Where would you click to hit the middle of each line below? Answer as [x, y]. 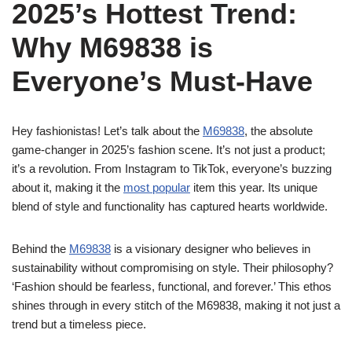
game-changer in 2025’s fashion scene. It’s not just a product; [169, 150]
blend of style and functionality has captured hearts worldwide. [170, 206]
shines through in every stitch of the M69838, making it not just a [176, 305]
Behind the [40, 249]
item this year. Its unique [254, 187]
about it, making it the [68, 187]
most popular [157, 187]
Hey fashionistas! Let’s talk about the [107, 131]
